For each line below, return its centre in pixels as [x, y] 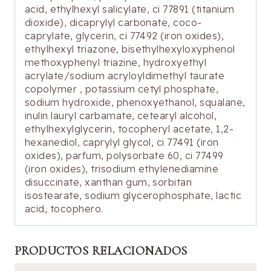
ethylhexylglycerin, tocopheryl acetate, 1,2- [129, 129]
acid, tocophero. [64, 209]
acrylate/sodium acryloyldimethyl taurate [125, 76]
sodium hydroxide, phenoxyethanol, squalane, [135, 103]
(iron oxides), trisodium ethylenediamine [122, 169]
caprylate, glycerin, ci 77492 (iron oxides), [125, 36]
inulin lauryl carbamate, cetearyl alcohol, [121, 116]
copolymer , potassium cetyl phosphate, [122, 89]
